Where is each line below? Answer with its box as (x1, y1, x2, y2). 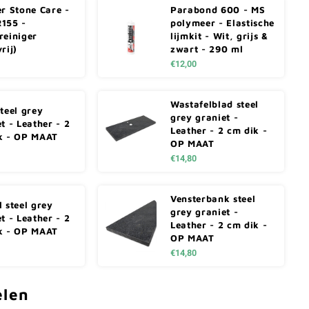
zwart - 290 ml (170, 43, 243, 54)
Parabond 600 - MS (170, 3, 266, 15)
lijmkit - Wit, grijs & (170, 30, 268, 41)
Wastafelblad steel (170, 98, 259, 110)
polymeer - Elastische (170, 17, 275, 28)
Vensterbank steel (170, 192, 256, 204)
